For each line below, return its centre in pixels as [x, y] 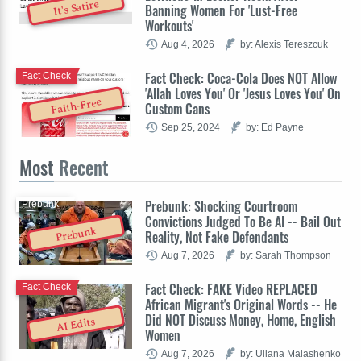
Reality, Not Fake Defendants [217, 237]
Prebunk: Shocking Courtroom [221, 206]
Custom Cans [177, 108]
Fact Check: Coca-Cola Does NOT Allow [241, 78]
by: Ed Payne [275, 127]
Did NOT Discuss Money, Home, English [241, 320]
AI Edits [76, 325]
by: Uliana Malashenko [290, 353]
